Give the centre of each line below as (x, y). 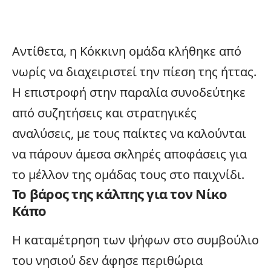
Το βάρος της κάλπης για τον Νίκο (120, 193)
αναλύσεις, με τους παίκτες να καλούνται (129, 133)
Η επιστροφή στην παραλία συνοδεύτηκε (129, 92)
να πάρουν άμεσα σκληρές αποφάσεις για (129, 154)
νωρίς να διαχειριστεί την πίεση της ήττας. (134, 71)
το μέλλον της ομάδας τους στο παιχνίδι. (128, 174)
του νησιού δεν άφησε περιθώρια (107, 260)
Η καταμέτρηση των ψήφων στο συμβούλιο (135, 240)
